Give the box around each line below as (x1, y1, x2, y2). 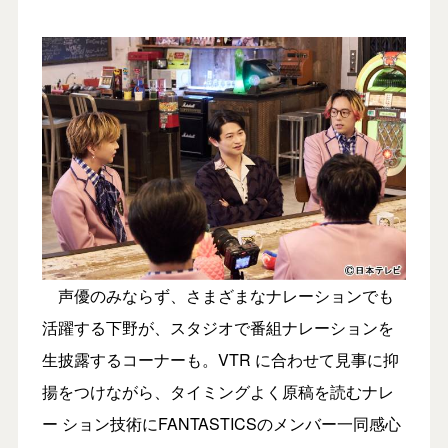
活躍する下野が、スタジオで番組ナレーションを (41, 315, 394, 339)
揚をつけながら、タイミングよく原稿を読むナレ (41, 379, 394, 403)
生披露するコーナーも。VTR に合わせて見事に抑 (41, 347, 399, 371)
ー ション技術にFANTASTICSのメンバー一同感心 (41, 411, 401, 435)
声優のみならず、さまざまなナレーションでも (41, 283, 394, 307)
